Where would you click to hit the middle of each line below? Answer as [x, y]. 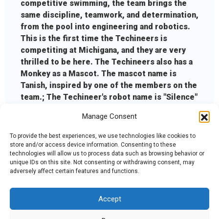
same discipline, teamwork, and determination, [109, 15]
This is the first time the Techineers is [94, 39]
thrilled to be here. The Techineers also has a [107, 62]
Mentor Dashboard [134, 207]
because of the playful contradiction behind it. [108, 109]
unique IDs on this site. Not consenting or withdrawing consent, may [102, 162]
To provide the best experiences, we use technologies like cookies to [103, 136]
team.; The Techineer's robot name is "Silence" [109, 97]
